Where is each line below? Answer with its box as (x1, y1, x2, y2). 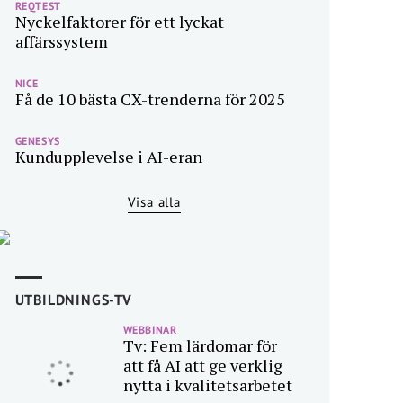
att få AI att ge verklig (122, 354, 282, 376)
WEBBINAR (122, 323, 177, 336)
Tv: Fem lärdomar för (122, 335, 277, 356)
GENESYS (14, 134, 60, 148)
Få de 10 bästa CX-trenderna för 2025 (14, 88, 285, 110)
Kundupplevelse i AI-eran (14, 146, 202, 167)
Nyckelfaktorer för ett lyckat (14, 11, 224, 32)
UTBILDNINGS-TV (14, 291, 132, 309)
